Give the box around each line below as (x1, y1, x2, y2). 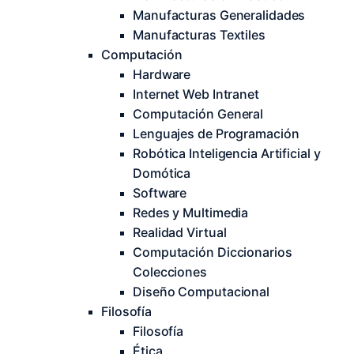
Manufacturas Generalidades (133, 7, 306, 23)
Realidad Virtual (133, 224, 227, 240)
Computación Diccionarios (133, 244, 292, 260)
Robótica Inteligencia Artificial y (133, 145, 321, 161)
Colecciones (133, 264, 207, 280)
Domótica (133, 165, 191, 181)
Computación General (133, 106, 264, 122)
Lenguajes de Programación (133, 126, 299, 141)
